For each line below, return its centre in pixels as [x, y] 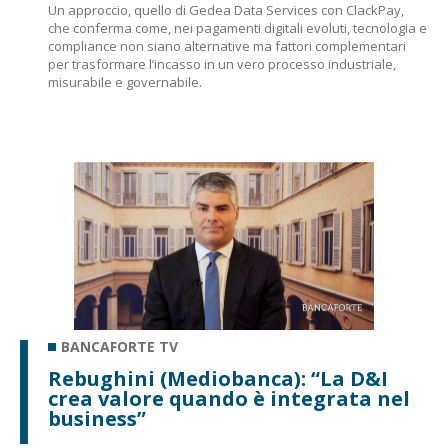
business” [97, 418]
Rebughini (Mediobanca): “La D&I [218, 378]
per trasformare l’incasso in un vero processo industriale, [222, 64]
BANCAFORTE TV [119, 346]
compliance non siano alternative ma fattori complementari [227, 46]
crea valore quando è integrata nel [229, 398]
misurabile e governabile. [125, 82]
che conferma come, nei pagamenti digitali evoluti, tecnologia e [237, 28]
